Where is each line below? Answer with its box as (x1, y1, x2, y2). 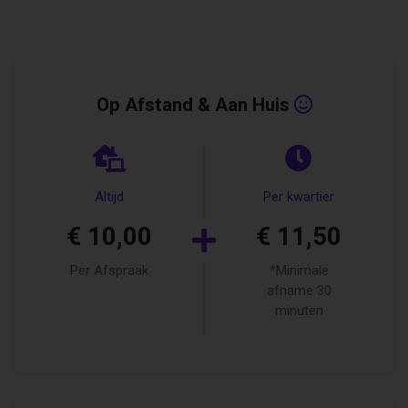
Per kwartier (263, 189, 335, 205)
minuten (274, 302, 323, 319)
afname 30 (266, 282, 331, 299)
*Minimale (269, 262, 329, 279)
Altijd (94, 189, 124, 205)
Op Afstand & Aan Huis (96, 92, 294, 119)
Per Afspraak (69, 262, 148, 279)
